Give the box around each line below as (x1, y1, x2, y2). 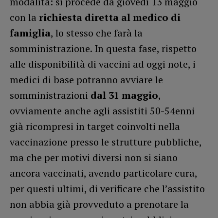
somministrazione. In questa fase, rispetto (10, 41, 197, 55)
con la (10, 10, 39, 24)
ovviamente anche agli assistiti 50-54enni (10, 104, 195, 117)
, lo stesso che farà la (51, 26, 143, 39)
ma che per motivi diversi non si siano (10, 150, 178, 164)
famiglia (10, 26, 51, 39)
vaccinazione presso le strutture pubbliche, (10, 135, 201, 148)
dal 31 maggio (91, 88, 158, 102)
